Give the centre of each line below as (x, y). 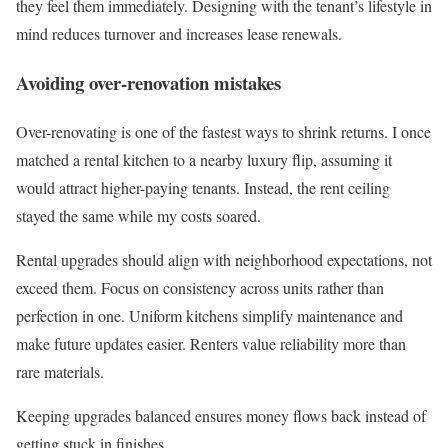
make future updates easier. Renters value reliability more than (211, 343)
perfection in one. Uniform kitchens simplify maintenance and (209, 315)
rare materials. (60, 371)
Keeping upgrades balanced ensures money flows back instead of (221, 415)
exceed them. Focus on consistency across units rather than (200, 287)
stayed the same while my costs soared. (138, 215)
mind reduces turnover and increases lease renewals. (179, 34)
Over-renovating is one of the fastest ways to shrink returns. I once (223, 131)
